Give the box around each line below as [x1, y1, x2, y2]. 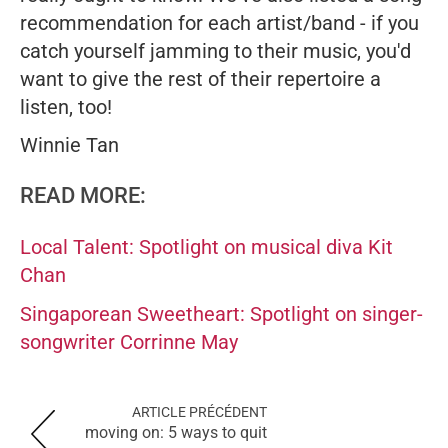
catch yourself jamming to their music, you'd [20, 39, 411, 64]
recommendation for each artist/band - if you [20, 11, 419, 36]
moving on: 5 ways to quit [85, 423, 267, 443]
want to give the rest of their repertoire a [20, 67, 381, 92]
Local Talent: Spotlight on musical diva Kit [20, 235, 393, 260]
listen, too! [20, 95, 117, 120]
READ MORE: [20, 183, 146, 209]
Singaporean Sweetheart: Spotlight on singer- [20, 302, 423, 327]
